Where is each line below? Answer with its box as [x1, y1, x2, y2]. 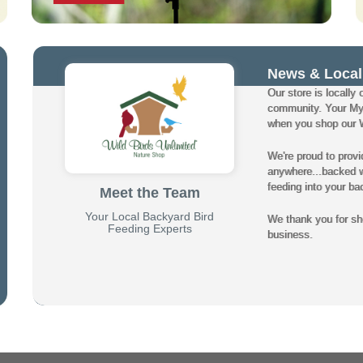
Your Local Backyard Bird [85, 210, 215, 224]
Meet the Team [99, 185, 200, 202]
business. [267, 228, 314, 241]
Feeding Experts [107, 222, 192, 236]
